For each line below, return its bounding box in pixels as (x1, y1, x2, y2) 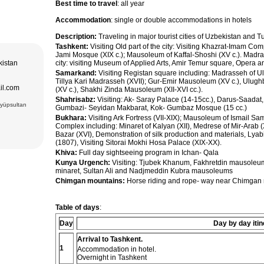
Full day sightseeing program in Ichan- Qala (77, 148, 219, 157)
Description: (55, 32, 97, 41)
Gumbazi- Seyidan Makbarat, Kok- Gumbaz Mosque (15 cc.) (55, 104, 247, 112)
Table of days (55, 203, 100, 212)
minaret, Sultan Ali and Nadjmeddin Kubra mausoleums (55, 167, 233, 175)
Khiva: (55, 148, 77, 157)
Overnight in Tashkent (77, 253, 147, 262)
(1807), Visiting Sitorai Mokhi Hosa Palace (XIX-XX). (55, 138, 222, 147)
